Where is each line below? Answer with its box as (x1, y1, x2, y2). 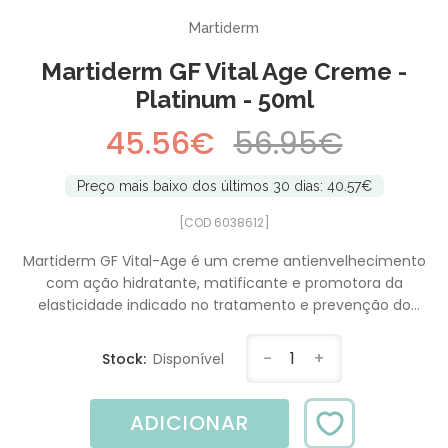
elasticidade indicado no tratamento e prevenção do (37, 294, 411, 315)
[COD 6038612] (178, 213, 270, 231)
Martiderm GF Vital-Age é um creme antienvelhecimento (22, 250, 426, 271)
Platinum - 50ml (134, 84, 314, 114)
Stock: (102, 348, 150, 369)
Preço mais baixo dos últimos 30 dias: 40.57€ (76, 177, 372, 194)
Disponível (153, 348, 224, 369)
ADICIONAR (129, 408, 249, 437)
